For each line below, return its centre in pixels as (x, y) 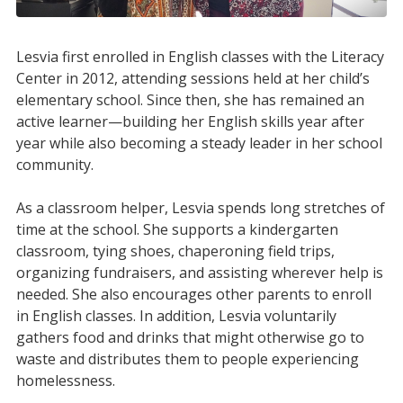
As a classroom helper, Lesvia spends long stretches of (200, 208)
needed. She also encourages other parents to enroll (193, 295)
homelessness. (67, 381)
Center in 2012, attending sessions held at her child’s (193, 79)
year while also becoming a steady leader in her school (199, 143)
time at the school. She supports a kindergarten (177, 230)
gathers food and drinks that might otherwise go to (190, 338)
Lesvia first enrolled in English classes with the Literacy (200, 57)
